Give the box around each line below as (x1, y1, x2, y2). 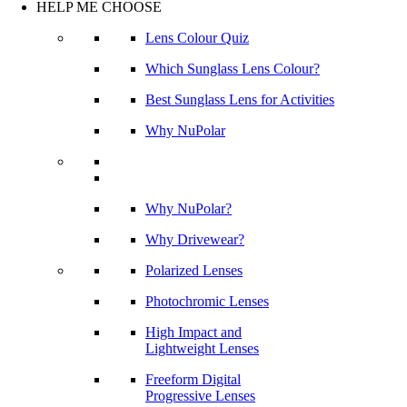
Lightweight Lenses (145, 341, 259, 356)
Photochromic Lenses (145, 293, 269, 309)
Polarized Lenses (145, 263, 243, 278)
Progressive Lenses (145, 388, 255, 403)
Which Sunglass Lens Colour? (145, 61, 320, 76)
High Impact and (145, 324, 242, 340)
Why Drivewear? (145, 232, 244, 247)
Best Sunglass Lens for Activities (145, 92, 334, 107)
